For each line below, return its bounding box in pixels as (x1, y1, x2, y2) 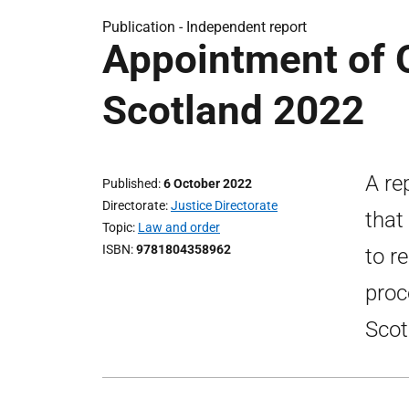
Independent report (186, 18, 307, 36)
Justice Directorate (171, 198, 278, 213)
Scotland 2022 (102, 87, 364, 134)
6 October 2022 (163, 176, 252, 191)
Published (102, 176, 158, 191)
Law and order (138, 220, 220, 235)
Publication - (102, 18, 186, 36)
